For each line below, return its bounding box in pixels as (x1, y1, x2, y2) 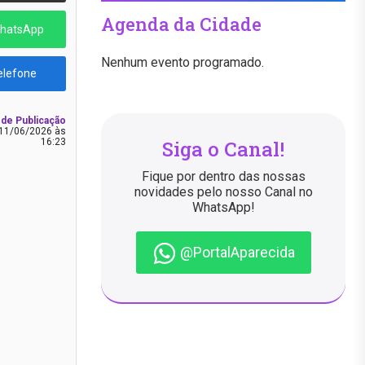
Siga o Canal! (162, 135, 284, 162)
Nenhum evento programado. (101, 54, 264, 70)
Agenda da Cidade (101, 11, 262, 36)
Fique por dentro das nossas (141, 168, 306, 184)
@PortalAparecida (176, 243, 295, 261)
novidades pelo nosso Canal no (134, 183, 313, 200)
